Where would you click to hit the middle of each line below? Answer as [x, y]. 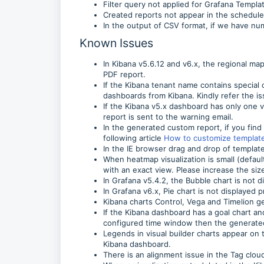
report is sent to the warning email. [168, 117]
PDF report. [124, 74]
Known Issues [116, 43]
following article [133, 138]
